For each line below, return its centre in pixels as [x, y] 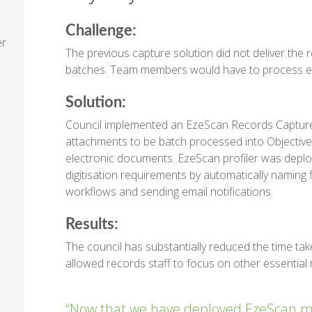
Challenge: [103, 31]
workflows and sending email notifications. [169, 192]
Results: [94, 224]
